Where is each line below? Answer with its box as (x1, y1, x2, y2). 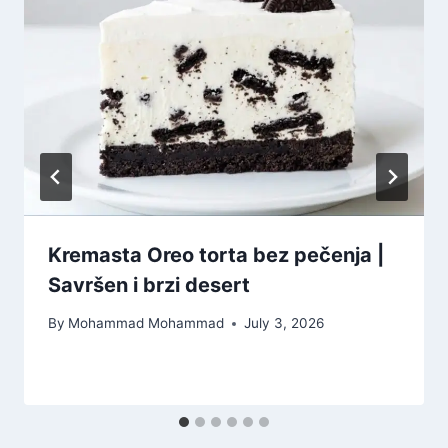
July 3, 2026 (244, 315, 325, 332)
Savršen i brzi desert (48, 272, 250, 297)
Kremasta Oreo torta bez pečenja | (48, 242, 384, 267)
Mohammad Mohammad (68, 315, 225, 332)
